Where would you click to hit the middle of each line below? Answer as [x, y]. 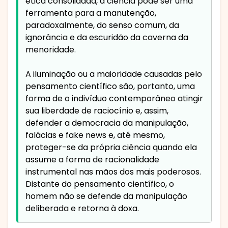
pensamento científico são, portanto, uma [110, 87]
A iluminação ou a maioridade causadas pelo [114, 74]
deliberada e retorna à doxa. [82, 209]
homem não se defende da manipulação [106, 196]
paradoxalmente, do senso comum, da [102, 25]
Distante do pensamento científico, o [100, 184]
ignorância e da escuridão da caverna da [107, 38]
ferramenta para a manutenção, [91, 13]
